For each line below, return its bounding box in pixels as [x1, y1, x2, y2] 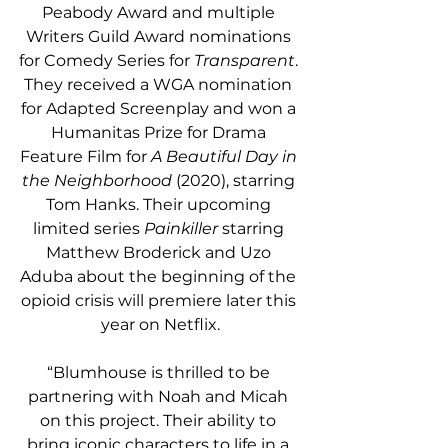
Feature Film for [19, 147, 151, 167]
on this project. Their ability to [40, 411, 280, 431]
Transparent [193, 51, 295, 71]
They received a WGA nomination [24, 75, 296, 95]
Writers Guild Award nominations [25, 27, 295, 47]
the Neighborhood [21, 171, 172, 191]
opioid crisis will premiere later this [20, 291, 300, 311]
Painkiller [143, 219, 218, 239]
